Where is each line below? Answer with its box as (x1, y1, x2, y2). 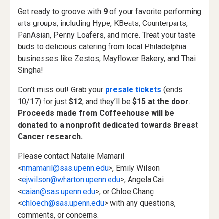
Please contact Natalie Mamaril (18, 152, 124, 161)
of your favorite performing (109, 7, 201, 16)
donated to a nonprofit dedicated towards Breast (18, 120, 198, 130)
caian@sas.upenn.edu (22, 187, 95, 196)
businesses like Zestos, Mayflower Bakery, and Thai (18, 54, 196, 63)
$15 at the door (131, 97, 189, 106)
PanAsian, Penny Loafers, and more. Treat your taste (18, 30, 196, 40)
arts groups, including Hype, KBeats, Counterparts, (18, 19, 188, 28)
